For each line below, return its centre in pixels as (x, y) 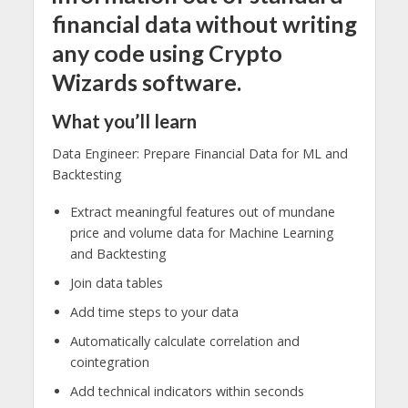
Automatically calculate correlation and (184, 342)
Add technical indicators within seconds (187, 392)
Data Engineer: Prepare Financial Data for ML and (199, 154)
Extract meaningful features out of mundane (202, 212)
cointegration (109, 362)
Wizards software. (146, 82)
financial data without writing (204, 24)
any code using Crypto (167, 53)
